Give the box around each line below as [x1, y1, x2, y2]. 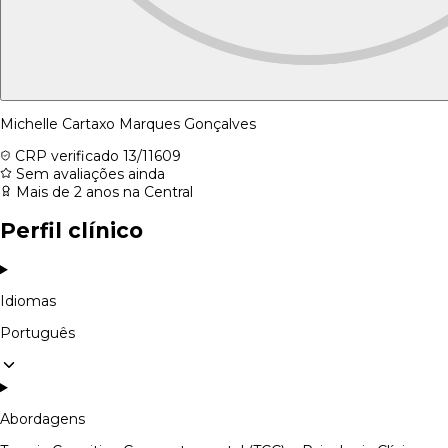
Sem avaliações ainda [12, 164, 165, 183]
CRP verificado [11, 146, 123, 165]
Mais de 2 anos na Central [12, 182, 193, 201]
